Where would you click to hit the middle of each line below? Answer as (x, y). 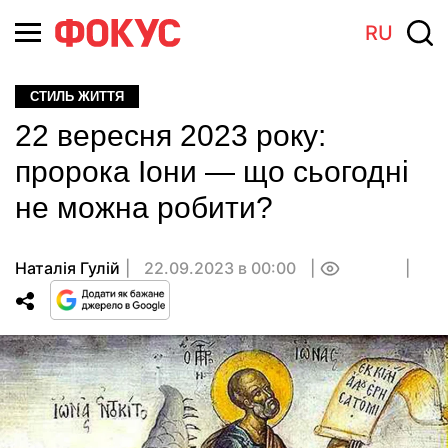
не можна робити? (144, 207)
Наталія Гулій (67, 268)
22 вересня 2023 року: (170, 135)
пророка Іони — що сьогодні (212, 171)
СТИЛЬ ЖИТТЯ (77, 96)
